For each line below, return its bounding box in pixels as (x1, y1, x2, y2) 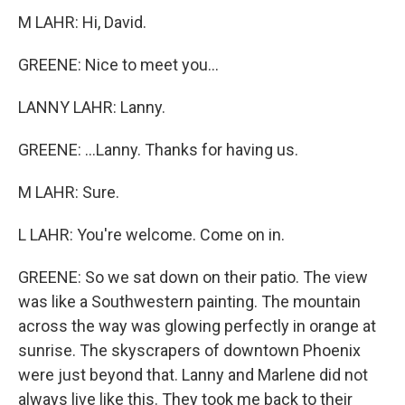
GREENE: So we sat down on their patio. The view (18, 268, 368, 287)
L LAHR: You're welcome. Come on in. (18, 225, 285, 245)
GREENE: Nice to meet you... (18, 55, 219, 75)
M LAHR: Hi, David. (18, 13, 146, 33)
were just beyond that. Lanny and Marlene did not (18, 365, 368, 385)
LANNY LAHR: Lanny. (18, 98, 165, 118)
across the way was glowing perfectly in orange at (18, 316, 376, 336)
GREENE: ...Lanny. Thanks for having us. (18, 140, 298, 160)
